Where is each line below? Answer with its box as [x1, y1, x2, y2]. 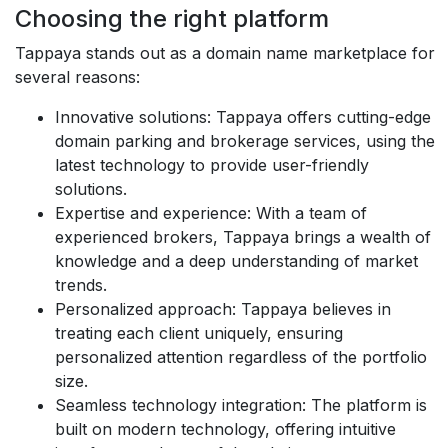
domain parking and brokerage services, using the [55, 131, 435, 151]
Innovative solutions [55, 107, 207, 127]
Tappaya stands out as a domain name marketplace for [15, 43, 435, 63]
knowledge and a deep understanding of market [55, 251, 418, 271]
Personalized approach [55, 299, 232, 319]
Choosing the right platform [15, 4, 329, 33]
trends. [55, 275, 107, 295]
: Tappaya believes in [232, 299, 391, 319]
